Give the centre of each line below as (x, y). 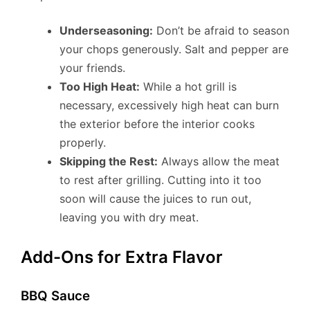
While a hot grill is (188, 87)
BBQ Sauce (55, 296)
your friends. (92, 68)
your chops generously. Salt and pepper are (174, 49)
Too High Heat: (100, 87)
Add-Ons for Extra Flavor (122, 257)
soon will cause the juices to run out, (155, 199)
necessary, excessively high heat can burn (169, 106)
